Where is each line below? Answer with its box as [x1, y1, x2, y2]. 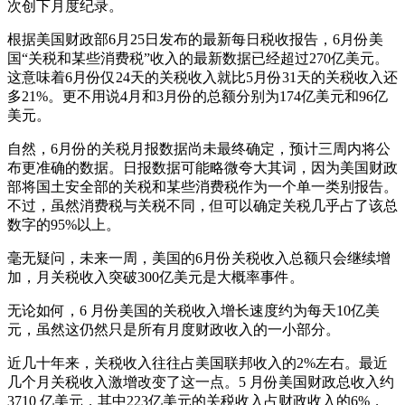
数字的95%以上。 [7, 217, 120, 232]
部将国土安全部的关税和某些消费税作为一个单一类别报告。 [7, 179, 398, 194]
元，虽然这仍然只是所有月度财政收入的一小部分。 [7, 322, 340, 337]
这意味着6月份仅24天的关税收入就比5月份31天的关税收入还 [7, 70, 398, 85]
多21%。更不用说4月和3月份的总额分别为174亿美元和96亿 [7, 89, 388, 104]
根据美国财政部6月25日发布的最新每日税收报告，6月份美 [7, 32, 383, 47]
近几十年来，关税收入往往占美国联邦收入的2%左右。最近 [7, 355, 388, 371]
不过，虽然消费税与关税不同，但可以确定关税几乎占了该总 [7, 198, 398, 213]
